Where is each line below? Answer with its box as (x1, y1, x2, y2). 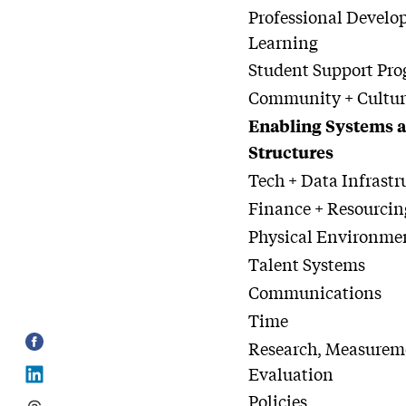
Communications (248, 280, 382, 304)
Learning (248, 30, 319, 53)
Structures (248, 140, 334, 163)
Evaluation (248, 362, 334, 385)
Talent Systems (248, 252, 366, 275)
